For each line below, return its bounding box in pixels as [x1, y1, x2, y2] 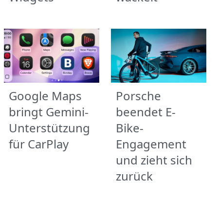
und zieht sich [116, 151, 192, 168]
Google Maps [9, 87, 82, 104]
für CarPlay [9, 135, 69, 152]
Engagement [116, 135, 186, 152]
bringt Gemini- [9, 103, 89, 120]
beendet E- [116, 103, 176, 120]
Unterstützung [9, 119, 90, 136]
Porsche [116, 87, 161, 104]
